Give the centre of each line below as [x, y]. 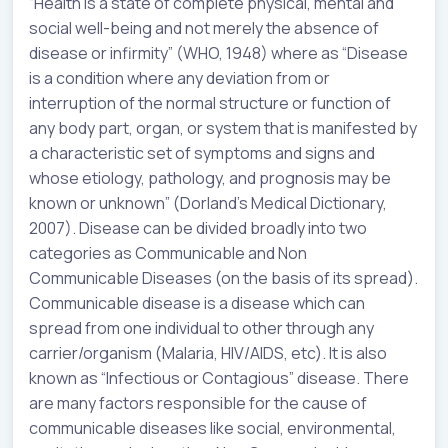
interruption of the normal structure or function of [210, 102]
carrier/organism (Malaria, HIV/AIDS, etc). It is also [208, 352]
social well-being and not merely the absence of [204, 27]
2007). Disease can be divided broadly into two [198, 227]
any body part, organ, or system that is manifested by [223, 127]
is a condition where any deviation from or [179, 77]
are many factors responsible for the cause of [198, 402]
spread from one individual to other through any [201, 327]
